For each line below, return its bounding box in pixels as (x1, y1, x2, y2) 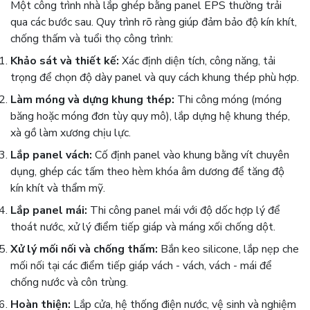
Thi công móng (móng (174, 92, 282, 107)
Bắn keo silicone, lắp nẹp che (158, 241, 299, 257)
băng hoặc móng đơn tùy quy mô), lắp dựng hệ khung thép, (10, 109, 290, 124)
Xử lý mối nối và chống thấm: (10, 241, 158, 257)
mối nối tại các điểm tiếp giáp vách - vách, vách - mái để (10, 258, 272, 273)
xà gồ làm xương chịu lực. (10, 125, 131, 140)
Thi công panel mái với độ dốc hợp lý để (87, 203, 280, 218)
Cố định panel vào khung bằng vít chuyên (92, 147, 289, 163)
